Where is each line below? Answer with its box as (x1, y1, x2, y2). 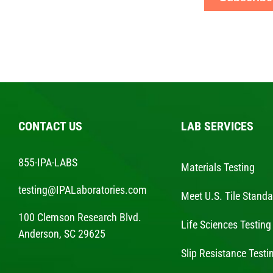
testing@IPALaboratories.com (18, 183, 147, 196)
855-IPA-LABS (18, 156, 77, 169)
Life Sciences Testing (181, 218, 272, 231)
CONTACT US (18, 119, 82, 133)
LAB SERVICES (181, 119, 254, 133)
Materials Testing (181, 161, 255, 174)
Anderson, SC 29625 (18, 227, 105, 240)
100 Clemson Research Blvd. (18, 211, 141, 224)
